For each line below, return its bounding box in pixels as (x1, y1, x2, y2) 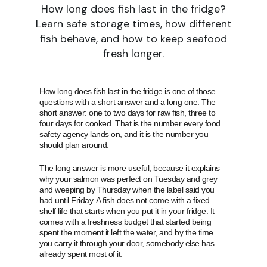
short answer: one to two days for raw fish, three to (39, 107, 216, 117)
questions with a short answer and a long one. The (39, 97, 216, 107)
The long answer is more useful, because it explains (39, 163, 220, 173)
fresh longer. (103, 46, 164, 61)
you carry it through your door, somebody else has (39, 238, 215, 248)
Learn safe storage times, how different (35, 16, 232, 31)
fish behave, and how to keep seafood (40, 31, 227, 46)
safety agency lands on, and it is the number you (39, 129, 209, 139)
